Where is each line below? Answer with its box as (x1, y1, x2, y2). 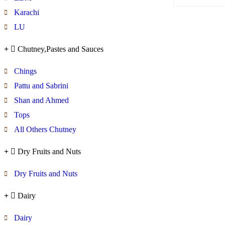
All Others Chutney (14, 125, 76, 134)
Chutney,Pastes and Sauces (18, 44, 103, 53)
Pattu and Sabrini (14, 81, 68, 90)
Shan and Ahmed (14, 95, 69, 104)
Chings (14, 66, 37, 75)
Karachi (14, 8, 39, 17)
